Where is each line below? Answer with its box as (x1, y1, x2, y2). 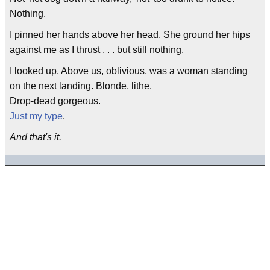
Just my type (10, 111, 63, 121)
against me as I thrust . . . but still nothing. (10, 45, 184, 55)
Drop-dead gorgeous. (10, 96, 101, 106)
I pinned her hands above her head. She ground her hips (10, 30, 250, 40)
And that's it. (10, 132, 61, 142)
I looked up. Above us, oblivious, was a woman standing (10, 66, 248, 76)
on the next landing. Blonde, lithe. (10, 81, 152, 91)
